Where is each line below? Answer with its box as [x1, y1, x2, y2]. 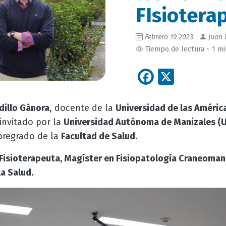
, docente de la [49, 102, 116, 114]
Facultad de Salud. [61, 130, 137, 142]
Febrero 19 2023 [145, 33, 193, 42]
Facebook [154, 66, 222, 85]
